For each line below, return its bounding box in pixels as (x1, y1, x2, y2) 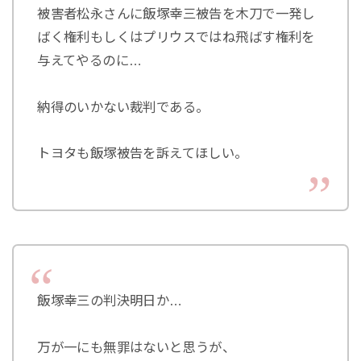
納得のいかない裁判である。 (37, 99, 210, 114)
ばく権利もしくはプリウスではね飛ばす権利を (37, 29, 315, 44)
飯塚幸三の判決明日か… (37, 293, 183, 309)
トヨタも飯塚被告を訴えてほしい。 (37, 146, 248, 161)
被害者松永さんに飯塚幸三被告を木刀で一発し (37, 6, 315, 21)
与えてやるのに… (37, 52, 143, 68)
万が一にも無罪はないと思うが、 (37, 340, 236, 355)
